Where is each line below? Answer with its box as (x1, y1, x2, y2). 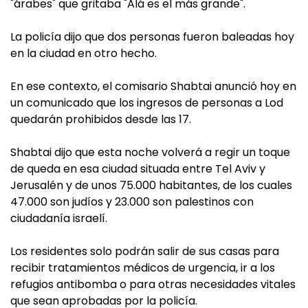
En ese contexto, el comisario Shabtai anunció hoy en (10, 78, 296, 94)
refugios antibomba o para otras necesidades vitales (10, 276, 296, 292)
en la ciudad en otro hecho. (10, 45, 157, 61)
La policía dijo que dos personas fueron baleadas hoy (10, 29, 294, 45)
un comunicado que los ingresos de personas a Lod (10, 95, 283, 111)
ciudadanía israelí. (10, 210, 107, 226)
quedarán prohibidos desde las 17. (10, 111, 191, 127)
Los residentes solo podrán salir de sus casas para (10, 243, 279, 259)
